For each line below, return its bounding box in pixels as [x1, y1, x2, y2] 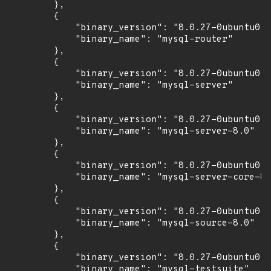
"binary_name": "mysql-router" [10, 34, 233, 45]
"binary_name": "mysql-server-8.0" [10, 126, 255, 137]
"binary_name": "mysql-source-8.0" [10, 218, 255, 229]
